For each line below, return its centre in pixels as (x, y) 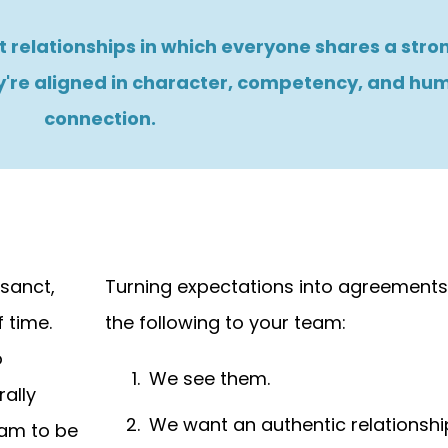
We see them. (209, 378)
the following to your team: (225, 322)
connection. (99, 118)
